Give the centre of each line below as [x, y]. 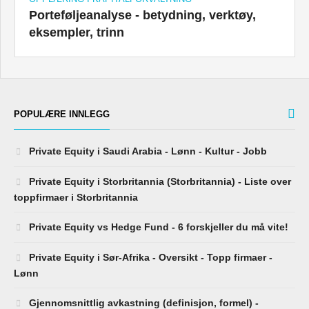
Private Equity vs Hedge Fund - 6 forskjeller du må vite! [157, 227]
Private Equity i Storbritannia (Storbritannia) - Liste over [159, 181]
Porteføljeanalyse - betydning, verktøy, [142, 15]
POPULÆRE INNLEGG [62, 114]
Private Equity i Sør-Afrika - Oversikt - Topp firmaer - [149, 257]
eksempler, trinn [77, 32]
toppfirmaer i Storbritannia [76, 197]
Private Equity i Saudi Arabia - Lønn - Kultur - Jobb [147, 151]
